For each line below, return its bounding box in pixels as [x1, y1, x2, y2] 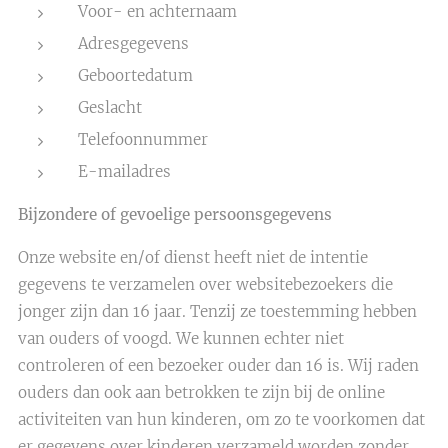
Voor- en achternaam [78, 2, 237, 21]
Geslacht [78, 98, 142, 117]
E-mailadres [78, 162, 171, 181]
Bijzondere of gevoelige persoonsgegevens [18, 205, 332, 224]
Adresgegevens [78, 34, 189, 53]
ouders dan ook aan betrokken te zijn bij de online [18, 383, 385, 402]
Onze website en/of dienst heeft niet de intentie [18, 248, 368, 267]
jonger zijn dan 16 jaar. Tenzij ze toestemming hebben [18, 302, 417, 321]
